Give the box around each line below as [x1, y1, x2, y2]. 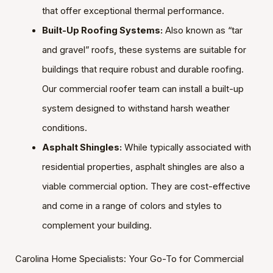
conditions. [41, 122, 87, 134]
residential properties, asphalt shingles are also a [41, 161, 244, 173]
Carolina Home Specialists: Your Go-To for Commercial [15, 253, 244, 264]
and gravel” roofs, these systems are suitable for [41, 44, 246, 56]
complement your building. [41, 220, 152, 232]
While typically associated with [121, 142, 251, 154]
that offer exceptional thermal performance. [41, 5, 224, 17]
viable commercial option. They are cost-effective [41, 181, 250, 193]
